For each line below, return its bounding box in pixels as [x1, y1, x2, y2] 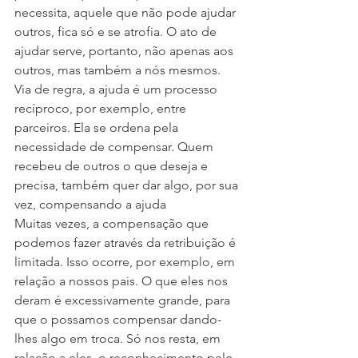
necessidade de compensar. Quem [14, 139, 217, 154]
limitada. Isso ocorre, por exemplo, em [14, 254, 238, 269]
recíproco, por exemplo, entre [14, 101, 189, 116]
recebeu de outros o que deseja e [14, 158, 211, 173]
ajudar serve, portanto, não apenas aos [14, 43, 237, 58]
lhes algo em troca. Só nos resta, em [14, 331, 224, 346]
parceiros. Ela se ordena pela [14, 120, 181, 135]
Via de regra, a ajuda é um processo [14, 82, 221, 97]
